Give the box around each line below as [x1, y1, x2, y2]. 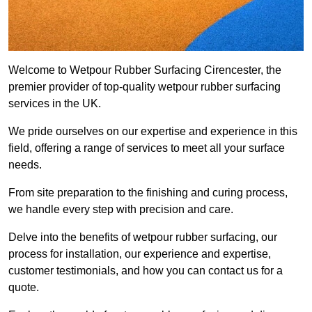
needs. [8, 159, 42, 171]
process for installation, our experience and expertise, [8, 248, 271, 260]
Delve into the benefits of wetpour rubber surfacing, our [8, 231, 277, 244]
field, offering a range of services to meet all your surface [8, 142, 285, 155]
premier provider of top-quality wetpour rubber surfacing [8, 81, 281, 93]
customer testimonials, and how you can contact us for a [8, 265, 283, 277]
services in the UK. [8, 97, 101, 110]
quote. [8, 281, 39, 294]
